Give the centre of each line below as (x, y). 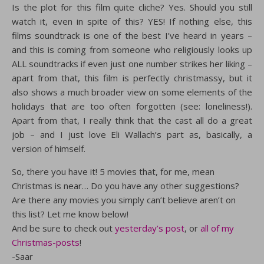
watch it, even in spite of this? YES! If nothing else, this (132, 21)
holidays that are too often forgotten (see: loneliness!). (132, 106)
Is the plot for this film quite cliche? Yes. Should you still (132, 7)
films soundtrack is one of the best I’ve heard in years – (132, 35)
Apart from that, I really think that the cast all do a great (132, 120)
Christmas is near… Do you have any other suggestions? (126, 186)
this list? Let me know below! (70, 214)
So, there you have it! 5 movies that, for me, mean (113, 171)
